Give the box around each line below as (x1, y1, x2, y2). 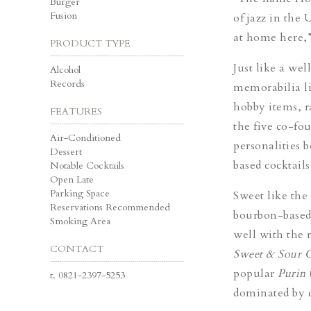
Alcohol (50, 62, 81, 76)
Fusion (50, 8, 77, 22)
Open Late (50, 172, 94, 186)
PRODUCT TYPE (50, 36, 131, 50)
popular (233, 265, 278, 281)
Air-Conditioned (50, 131, 121, 144)
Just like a (233, 60, 288, 76)
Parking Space (50, 186, 110, 200)
